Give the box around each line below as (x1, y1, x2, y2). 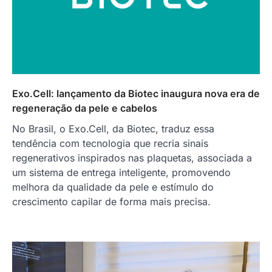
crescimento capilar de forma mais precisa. (12, 195, 211, 208)
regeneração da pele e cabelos (12, 101, 157, 114)
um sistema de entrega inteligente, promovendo (12, 166, 231, 178)
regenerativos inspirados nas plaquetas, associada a (12, 151, 252, 164)
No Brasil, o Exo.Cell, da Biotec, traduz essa (12, 122, 214, 135)
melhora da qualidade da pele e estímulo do (12, 180, 214, 193)
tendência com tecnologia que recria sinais (12, 137, 208, 149)
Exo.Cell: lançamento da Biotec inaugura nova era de (12, 87, 260, 100)
